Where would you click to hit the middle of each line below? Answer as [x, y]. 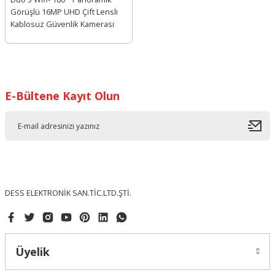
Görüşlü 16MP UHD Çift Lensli [64, 12]
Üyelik [33, 252]
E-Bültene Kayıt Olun [62, 96]
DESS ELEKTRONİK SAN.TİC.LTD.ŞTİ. [68, 193]
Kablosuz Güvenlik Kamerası [62, 24]
